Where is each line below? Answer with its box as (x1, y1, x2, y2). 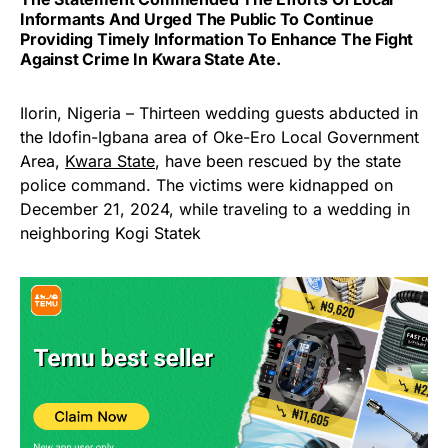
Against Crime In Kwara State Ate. (20, 48, 281, 69)
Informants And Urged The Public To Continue (20, 8, 374, 29)
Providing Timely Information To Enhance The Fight (20, 28, 414, 49)
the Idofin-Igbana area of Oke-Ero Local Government (20, 126, 419, 147)
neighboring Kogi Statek (20, 222, 201, 243)
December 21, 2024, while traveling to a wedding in (20, 198, 410, 219)
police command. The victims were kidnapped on (20, 174, 393, 195)
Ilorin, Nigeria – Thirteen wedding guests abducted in (20, 102, 418, 123)
